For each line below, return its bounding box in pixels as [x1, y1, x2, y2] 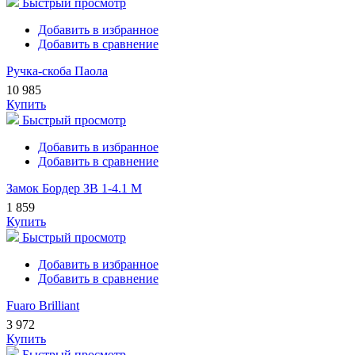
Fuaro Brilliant [6, 299, 79, 313]
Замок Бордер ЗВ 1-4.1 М [6, 181, 142, 196]
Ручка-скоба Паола [6, 64, 108, 78]
